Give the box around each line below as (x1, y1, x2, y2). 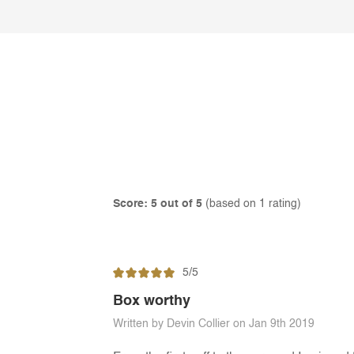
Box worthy (113, 293, 190, 308)
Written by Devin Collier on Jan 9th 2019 (113, 318, 314, 330)
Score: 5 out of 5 (113, 198, 202, 209)
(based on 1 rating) (202, 198, 301, 209)
